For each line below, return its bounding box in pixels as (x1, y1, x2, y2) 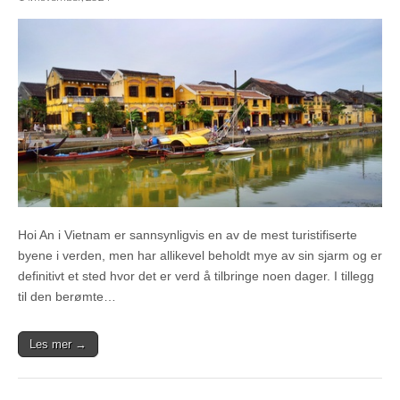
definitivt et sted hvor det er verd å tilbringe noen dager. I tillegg (18, 268, 374, 283)
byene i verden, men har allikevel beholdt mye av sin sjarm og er (18, 247, 382, 262)
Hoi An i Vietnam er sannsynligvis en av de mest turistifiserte (18, 227, 357, 242)
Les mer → (29, 337, 87, 351)
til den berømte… (18, 288, 116, 304)
